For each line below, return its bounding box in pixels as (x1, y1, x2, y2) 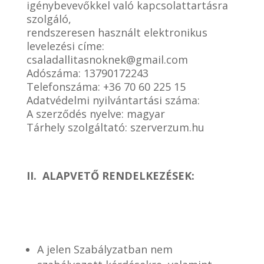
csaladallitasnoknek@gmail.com (26, 52, 188, 67)
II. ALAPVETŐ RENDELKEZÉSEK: (26, 169, 194, 183)
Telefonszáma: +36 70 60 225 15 (26, 80, 186, 94)
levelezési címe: (26, 39, 104, 53)
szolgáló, (26, 12, 71, 26)
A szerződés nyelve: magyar (26, 107, 165, 121)
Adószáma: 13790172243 (26, 66, 148, 80)
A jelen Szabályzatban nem (37, 242, 173, 256)
